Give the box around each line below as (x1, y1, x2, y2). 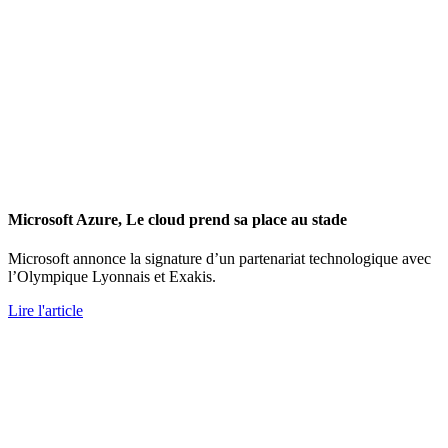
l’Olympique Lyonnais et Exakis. (8, 268, 216, 286)
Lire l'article (8, 302, 83, 320)
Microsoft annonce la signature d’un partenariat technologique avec (8, 250, 431, 268)
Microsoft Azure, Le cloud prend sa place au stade (8, 210, 347, 228)
